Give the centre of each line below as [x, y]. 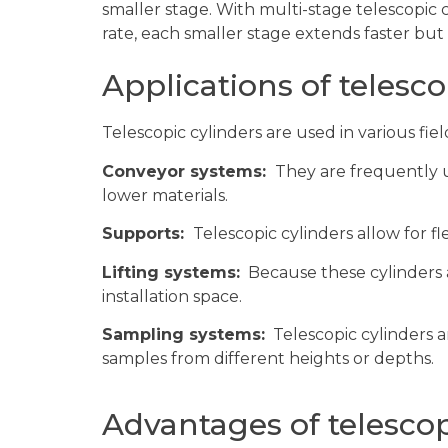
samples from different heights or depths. [268, 358]
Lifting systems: [171, 272]
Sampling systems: [183, 334]
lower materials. [165, 195]
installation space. [172, 296]
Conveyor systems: [186, 171]
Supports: [145, 234]
